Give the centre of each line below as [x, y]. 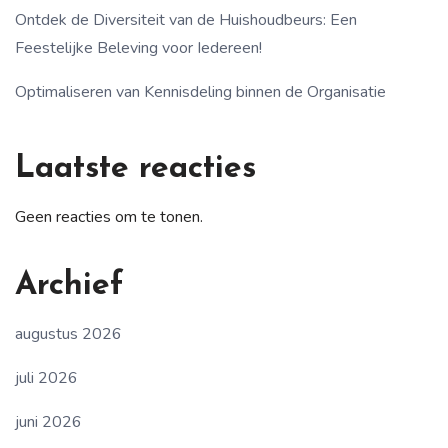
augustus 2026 [68, 334]
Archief [69, 286]
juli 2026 [46, 378]
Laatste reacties [135, 169]
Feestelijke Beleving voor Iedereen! [138, 48]
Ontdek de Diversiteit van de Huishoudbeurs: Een [186, 20]
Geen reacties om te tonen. [109, 217]
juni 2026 [48, 422]
